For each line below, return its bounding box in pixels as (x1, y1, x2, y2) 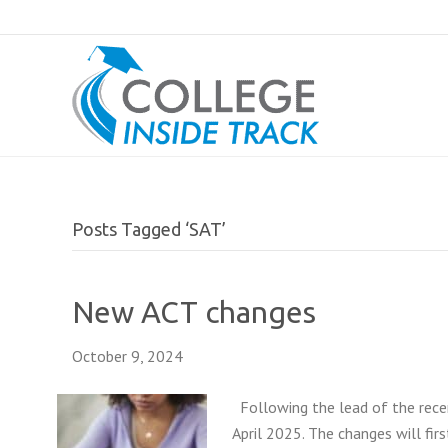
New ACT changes (72, 295, 316, 329)
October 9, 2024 (72, 346, 183, 366)
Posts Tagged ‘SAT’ (72, 219, 226, 239)
